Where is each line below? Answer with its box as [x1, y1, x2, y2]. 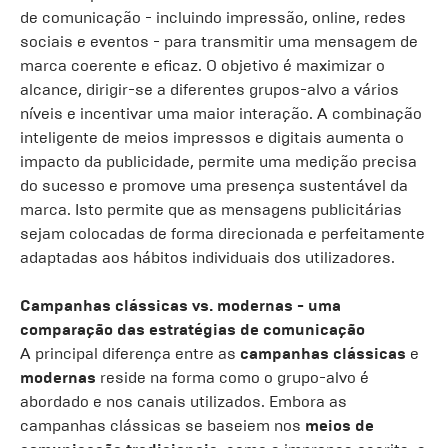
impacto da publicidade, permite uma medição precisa [20, 152, 417, 171]
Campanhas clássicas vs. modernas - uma [20, 296, 341, 315]
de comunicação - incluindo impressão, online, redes [20, 8, 406, 27]
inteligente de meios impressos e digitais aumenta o [20, 128, 404, 147]
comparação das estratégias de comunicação [20, 320, 365, 339]
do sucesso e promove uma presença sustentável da [20, 176, 408, 195]
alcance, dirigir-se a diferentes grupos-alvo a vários [20, 80, 399, 99]
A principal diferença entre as [20, 344, 240, 363]
